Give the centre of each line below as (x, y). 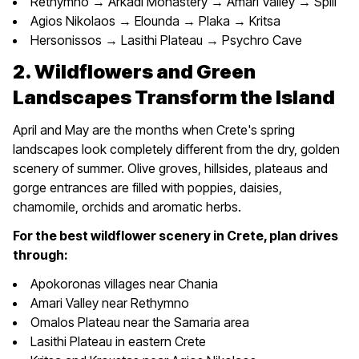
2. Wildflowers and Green (134, 71)
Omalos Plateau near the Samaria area (140, 322)
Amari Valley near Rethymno (110, 303)
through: (40, 254)
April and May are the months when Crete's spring (154, 129)
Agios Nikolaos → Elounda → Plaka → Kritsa (155, 20)
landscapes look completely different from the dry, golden (176, 149)
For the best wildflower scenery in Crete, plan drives (175, 235)
